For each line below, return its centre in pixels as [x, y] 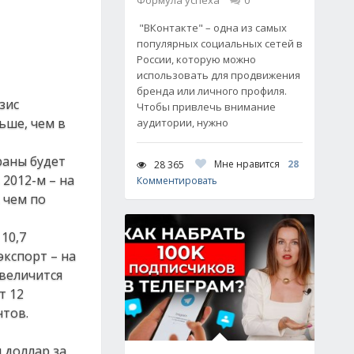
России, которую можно [196, 59]
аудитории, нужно [183, 122]
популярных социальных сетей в [220, 43]
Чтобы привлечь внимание [206, 107]
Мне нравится [247, 164]
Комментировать [177, 181]
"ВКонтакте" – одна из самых [212, 28]
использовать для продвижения [218, 75]
